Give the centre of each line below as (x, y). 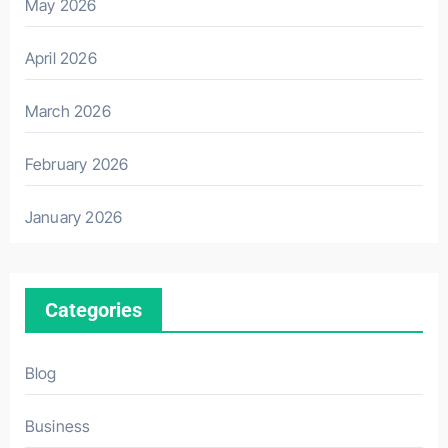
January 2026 (73, 217)
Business (57, 426)
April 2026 (60, 58)
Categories (93, 310)
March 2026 (67, 111)
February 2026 (76, 164)
